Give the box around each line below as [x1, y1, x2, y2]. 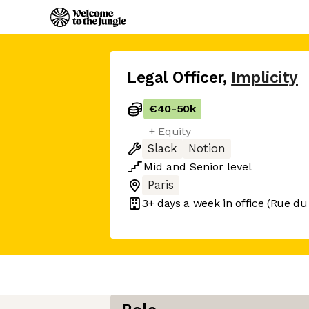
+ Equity [149, 125, 191, 138]
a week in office [180, 196, 264, 210]
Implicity [231, 68, 298, 87]
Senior [190, 160, 223, 173]
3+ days [142, 196, 181, 210]
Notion [188, 142, 226, 155]
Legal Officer [127, 68, 223, 87]
